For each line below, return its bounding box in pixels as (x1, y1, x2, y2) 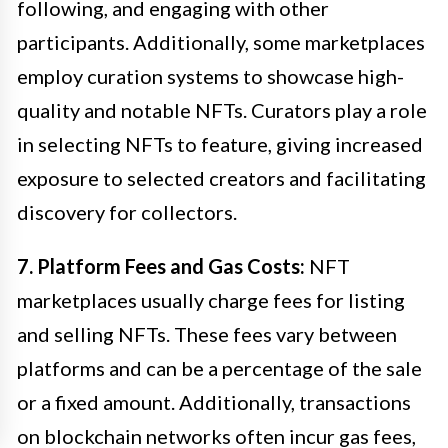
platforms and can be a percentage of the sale (17, 355, 422, 380)
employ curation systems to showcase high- (17, 63, 404, 88)
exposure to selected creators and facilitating (17, 165, 426, 190)
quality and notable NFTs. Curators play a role (17, 97, 427, 122)
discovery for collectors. (17, 199, 237, 224)
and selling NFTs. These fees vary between (17, 321, 397, 346)
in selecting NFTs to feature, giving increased (17, 131, 423, 156)
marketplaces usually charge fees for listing (17, 287, 405, 312)
